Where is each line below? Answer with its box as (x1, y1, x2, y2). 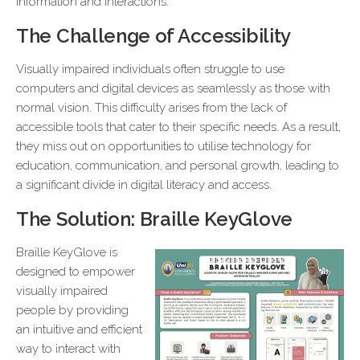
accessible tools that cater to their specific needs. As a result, (16, 120, 341, 134)
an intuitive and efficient (16, 322, 142, 337)
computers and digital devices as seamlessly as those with (16, 81, 330, 96)
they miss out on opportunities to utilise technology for (16, 139, 311, 153)
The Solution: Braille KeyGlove (16, 207, 292, 231)
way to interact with (16, 342, 121, 356)
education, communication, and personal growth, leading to (16, 158, 339, 173)
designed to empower (16, 264, 135, 279)
